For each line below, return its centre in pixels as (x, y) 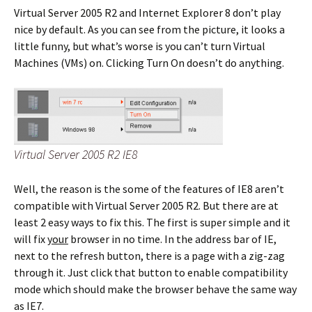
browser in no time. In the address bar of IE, (172, 239)
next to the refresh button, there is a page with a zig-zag (149, 256)
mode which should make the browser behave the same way (155, 289)
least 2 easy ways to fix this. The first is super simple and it (152, 222)
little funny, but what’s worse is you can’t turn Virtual (140, 46)
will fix (31, 239)
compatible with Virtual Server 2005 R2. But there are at (146, 205)
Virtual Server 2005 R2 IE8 (76, 154)
